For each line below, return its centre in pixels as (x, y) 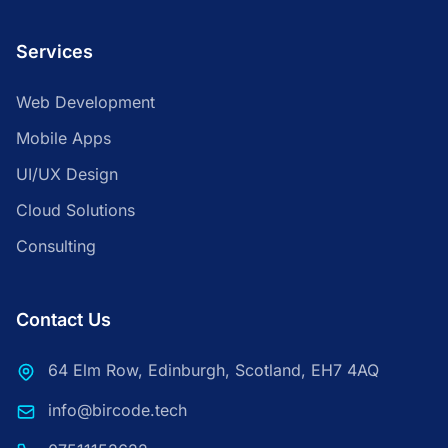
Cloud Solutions (75, 210)
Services (54, 51)
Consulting (56, 246)
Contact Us (63, 319)
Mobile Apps (63, 138)
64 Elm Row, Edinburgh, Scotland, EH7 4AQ (213, 370)
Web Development (85, 102)
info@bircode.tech (117, 410)
